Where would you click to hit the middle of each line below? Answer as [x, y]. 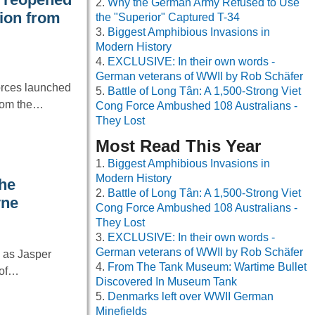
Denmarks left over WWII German [191, 297]
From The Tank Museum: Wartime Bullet [207, 267]
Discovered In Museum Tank [166, 282]
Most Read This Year [178, 146]
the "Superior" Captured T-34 [168, 18]
